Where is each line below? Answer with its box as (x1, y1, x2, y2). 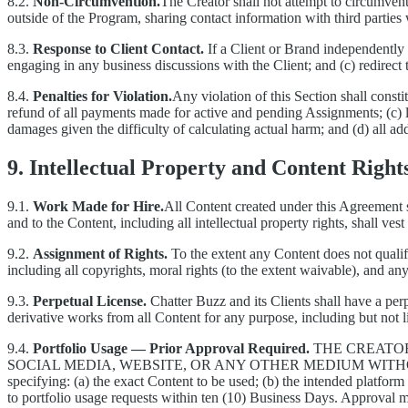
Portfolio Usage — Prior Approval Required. (33, 341, 310, 357)
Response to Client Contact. (33, 41, 204, 57)
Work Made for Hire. (33, 199, 164, 215)
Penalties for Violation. (33, 88, 172, 105)
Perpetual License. (33, 293, 147, 310)
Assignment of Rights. (33, 246, 168, 262)
